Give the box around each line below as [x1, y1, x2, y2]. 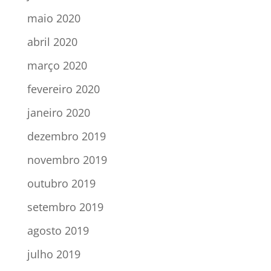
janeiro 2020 [27, 105, 90, 120]
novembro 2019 [27, 152, 107, 167]
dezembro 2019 [27, 128, 106, 143]
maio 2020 [27, 10, 80, 25]
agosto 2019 [27, 223, 89, 238]
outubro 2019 [27, 175, 96, 191]
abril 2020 [27, 34, 77, 49]
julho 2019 [27, 246, 80, 261]
